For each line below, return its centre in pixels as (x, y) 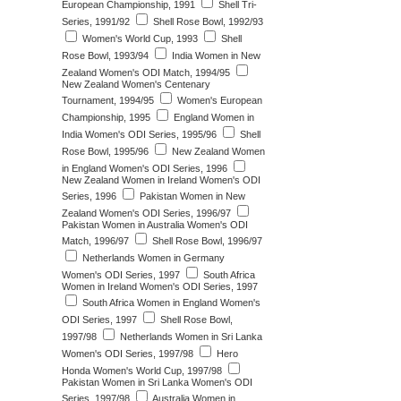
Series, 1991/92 (96, 21)
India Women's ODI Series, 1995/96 (139, 134)
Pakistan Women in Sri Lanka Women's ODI (157, 382)
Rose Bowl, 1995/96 (105, 151)
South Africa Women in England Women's (170, 303)
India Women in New (215, 55)
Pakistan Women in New (191, 196)
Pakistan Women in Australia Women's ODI (155, 225)
